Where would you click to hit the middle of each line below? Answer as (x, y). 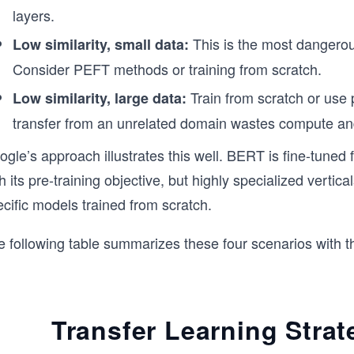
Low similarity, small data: (101, 44)
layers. (34, 15)
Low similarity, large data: (100, 98)
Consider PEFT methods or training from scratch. (167, 69)
